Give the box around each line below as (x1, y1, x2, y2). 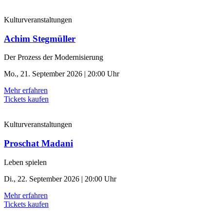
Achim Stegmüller (4, 33, 75, 44)
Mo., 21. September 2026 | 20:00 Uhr (4, 70, 119, 78)
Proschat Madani (4, 138, 73, 148)
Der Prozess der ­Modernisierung (4, 53, 103, 62)
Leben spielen (4, 158, 47, 166)
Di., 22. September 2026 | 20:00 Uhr (4, 174, 116, 183)
